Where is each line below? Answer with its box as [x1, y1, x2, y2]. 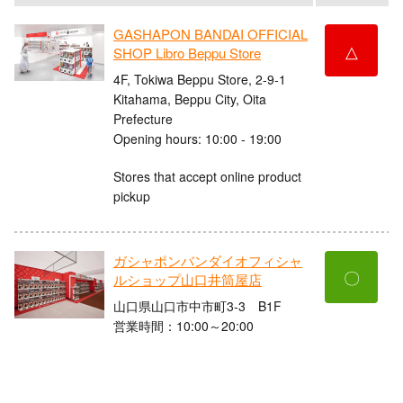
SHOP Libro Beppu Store [113, 43, 261, 63]
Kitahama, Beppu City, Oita [113, 89, 266, 108]
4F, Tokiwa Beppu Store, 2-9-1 [113, 69, 286, 88]
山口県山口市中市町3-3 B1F [113, 296, 282, 315]
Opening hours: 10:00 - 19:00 [113, 129, 282, 148]
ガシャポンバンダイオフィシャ [113, 251, 302, 271]
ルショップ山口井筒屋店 [113, 270, 262, 290]
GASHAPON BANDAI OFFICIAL [113, 24, 308, 44]
